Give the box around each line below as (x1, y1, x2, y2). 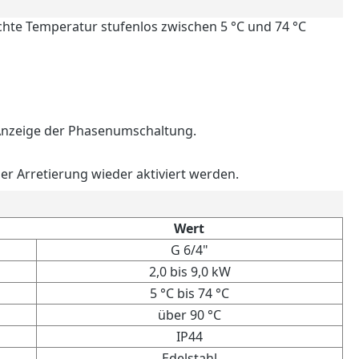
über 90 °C (158, 305, 221, 324)
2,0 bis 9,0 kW (148, 262, 231, 280)
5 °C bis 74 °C (150, 284, 229, 302)
